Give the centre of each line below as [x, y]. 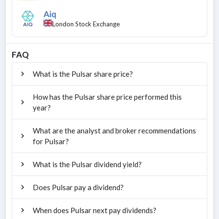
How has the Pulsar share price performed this [107, 97]
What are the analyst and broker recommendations [114, 130]
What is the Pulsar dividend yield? [87, 164]
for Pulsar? [51, 141]
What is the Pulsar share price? [83, 74]
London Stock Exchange [86, 24]
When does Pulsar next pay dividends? [95, 210]
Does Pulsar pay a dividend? [78, 187]
